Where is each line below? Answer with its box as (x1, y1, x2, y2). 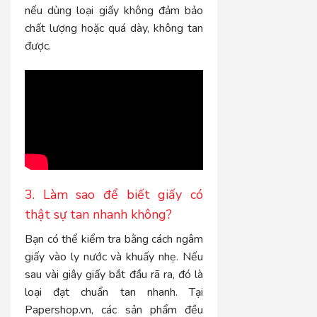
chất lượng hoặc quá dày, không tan (25, 20, 204, 36)
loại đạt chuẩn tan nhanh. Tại (25, 284, 204, 301)
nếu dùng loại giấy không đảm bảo (25, 2, 204, 18)
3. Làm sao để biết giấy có (25, 186, 204, 204)
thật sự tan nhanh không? (25, 206, 172, 224)
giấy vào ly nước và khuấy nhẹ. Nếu (25, 249, 204, 265)
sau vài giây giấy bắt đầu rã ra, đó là (25, 267, 204, 283)
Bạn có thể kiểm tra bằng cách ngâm (25, 231, 204, 248)
